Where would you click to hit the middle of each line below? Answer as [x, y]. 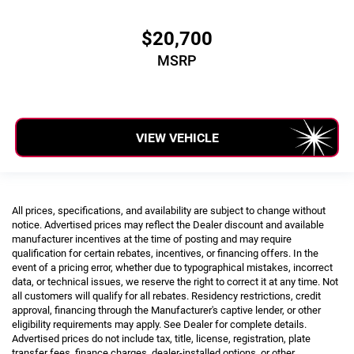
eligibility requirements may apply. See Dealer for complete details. [159, 324]
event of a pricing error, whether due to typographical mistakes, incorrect [172, 267]
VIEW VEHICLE [177, 137]
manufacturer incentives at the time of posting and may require [152, 239]
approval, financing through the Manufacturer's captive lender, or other [166, 310]
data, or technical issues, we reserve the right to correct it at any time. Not [175, 281]
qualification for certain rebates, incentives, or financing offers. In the [165, 253]
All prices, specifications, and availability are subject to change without [169, 210]
